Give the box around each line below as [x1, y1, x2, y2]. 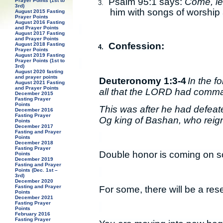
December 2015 [15, 91, 54, 96]
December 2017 [15, 123, 54, 129]
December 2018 [15, 140, 54, 145]
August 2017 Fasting [15, 30, 65, 36]
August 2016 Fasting [15, 19, 65, 25]
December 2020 [15, 178, 54, 184]
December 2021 [15, 195, 54, 200]
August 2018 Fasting [15, 41, 65, 47]
